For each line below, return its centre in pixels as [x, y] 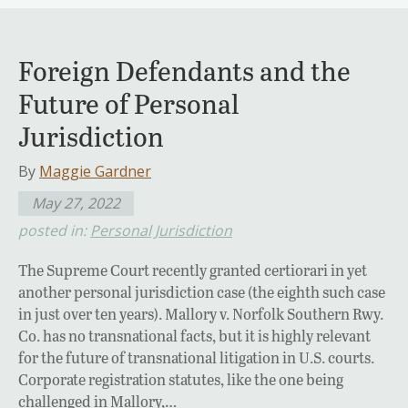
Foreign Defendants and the [184, 70]
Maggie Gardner [95, 171]
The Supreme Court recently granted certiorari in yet [193, 270]
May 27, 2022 [76, 203]
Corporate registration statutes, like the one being [181, 379]
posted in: [54, 230]
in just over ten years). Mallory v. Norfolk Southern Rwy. [201, 313]
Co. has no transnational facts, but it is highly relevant [194, 335]
